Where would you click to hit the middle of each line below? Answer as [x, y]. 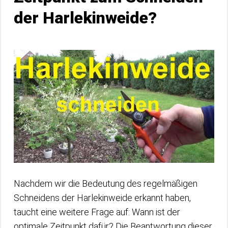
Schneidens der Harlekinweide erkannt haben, [102, 197]
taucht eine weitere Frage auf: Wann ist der [97, 212]
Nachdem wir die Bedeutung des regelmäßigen [106, 183]
